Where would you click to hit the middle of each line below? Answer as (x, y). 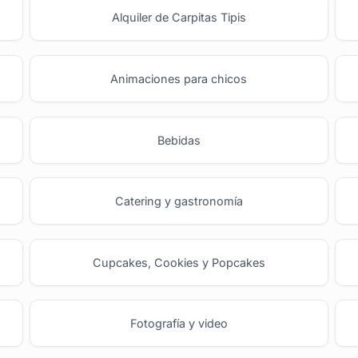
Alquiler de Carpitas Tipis (179, 18)
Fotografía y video (179, 324)
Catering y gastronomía (179, 201)
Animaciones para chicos (179, 78)
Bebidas (179, 140)
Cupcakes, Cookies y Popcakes (179, 262)
